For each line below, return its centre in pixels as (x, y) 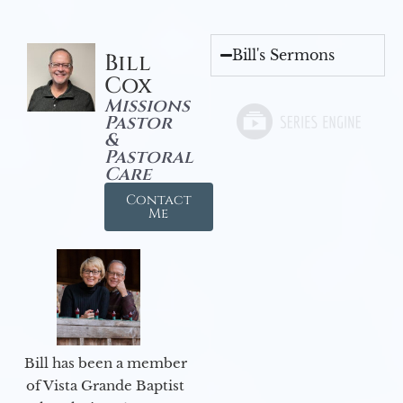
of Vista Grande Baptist (105, 386)
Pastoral (148, 157)
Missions (147, 106)
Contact (158, 201)
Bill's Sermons (284, 55)
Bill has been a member (105, 363)
